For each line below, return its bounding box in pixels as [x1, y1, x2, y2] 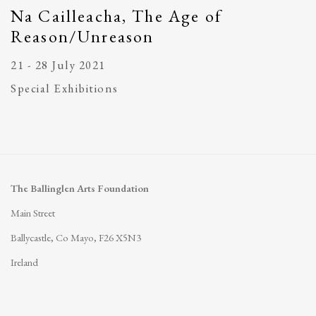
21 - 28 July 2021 [11, 56, 106, 73]
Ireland [11, 255, 38, 269]
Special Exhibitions [11, 80, 119, 96]
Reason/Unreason [11, 25, 154, 47]
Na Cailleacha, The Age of [11, 4, 222, 27]
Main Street [11, 205, 150, 219]
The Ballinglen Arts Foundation [11, 181, 149, 195]
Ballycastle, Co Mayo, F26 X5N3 [11, 230, 141, 244]
